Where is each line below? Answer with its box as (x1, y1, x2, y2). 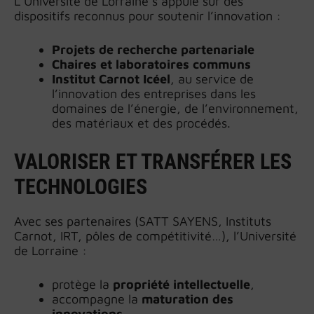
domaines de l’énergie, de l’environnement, (52, 100, 299, 116)
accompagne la (52, 291, 142, 306)
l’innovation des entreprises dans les (52, 86, 256, 101)
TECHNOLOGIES (14, 174, 147, 199)
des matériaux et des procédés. (52, 115, 231, 130)
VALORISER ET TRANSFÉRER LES (14, 149, 292, 174)
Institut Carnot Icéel (52, 71, 170, 86)
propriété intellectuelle (113, 276, 250, 292)
